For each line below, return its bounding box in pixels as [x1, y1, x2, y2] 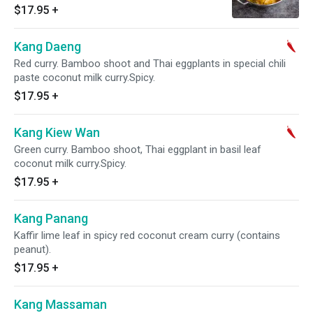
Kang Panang [14, 211, 88, 226]
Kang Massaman [14, 297, 107, 312]
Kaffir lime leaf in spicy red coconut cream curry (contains [14, 229, 280, 242]
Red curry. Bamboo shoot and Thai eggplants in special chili [14, 57, 286, 70]
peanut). [14, 243, 51, 256]
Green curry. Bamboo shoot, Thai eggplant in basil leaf [14, 143, 261, 156]
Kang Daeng [14, 39, 81, 54]
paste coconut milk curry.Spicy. [14, 71, 155, 84]
